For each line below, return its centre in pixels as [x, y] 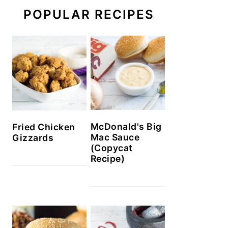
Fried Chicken [44, 127]
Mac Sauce [115, 137]
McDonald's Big [126, 127]
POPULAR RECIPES [89, 15]
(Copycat [111, 148]
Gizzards [33, 137]
